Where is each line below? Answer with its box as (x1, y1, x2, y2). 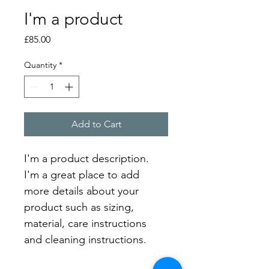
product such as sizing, (24, 201, 137, 214)
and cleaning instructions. (24, 233, 147, 246)
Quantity (24, 59, 56, 70)
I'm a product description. (24, 152, 152, 165)
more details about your (24, 184, 142, 198)
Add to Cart (71, 118, 121, 130)
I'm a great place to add (24, 168, 142, 181)
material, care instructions (24, 217, 150, 230)
